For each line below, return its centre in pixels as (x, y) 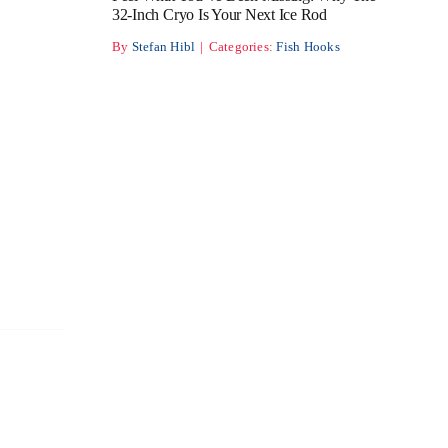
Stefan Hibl (163, 46)
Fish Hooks (308, 46)
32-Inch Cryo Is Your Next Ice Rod (219, 14)
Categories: (242, 46)
